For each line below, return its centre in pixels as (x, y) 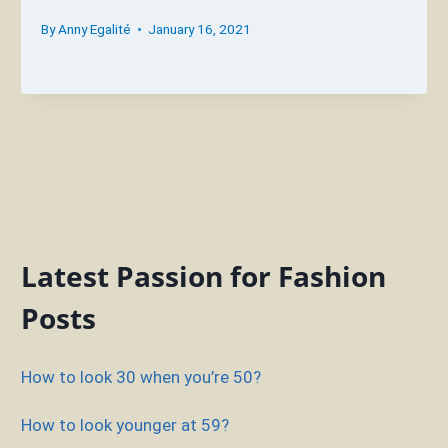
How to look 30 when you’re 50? (140, 377)
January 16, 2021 (199, 29)
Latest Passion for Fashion (203, 275)
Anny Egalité (94, 29)
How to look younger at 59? (124, 424)
